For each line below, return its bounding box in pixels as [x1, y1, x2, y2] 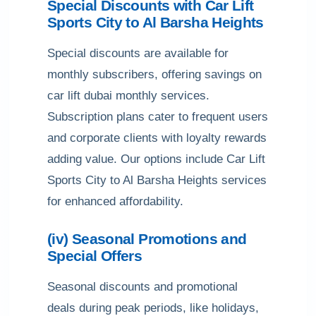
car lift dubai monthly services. [47, 89, 209, 102]
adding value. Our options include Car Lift [47, 152, 265, 166]
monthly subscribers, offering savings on [47, 68, 262, 81]
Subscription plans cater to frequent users [47, 110, 268, 123]
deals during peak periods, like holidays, [47, 301, 259, 315]
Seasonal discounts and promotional [47, 280, 238, 293]
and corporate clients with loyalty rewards [47, 131, 267, 145]
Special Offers [47, 248, 142, 264]
